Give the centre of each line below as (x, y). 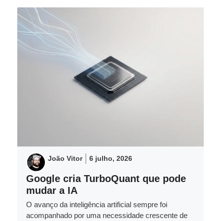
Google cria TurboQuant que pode (106, 178)
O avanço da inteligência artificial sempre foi (97, 204)
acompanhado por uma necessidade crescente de (107, 215)
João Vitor (65, 158)
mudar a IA (52, 190)
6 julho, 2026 (111, 158)
